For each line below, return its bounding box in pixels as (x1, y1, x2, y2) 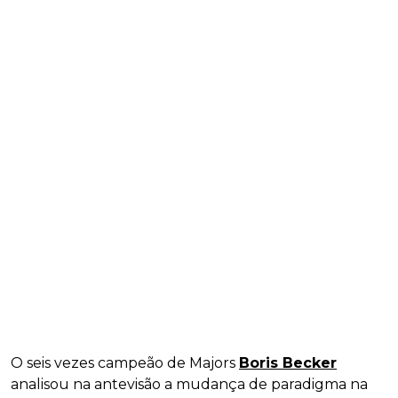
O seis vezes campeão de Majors (11, 354, 239, 371)
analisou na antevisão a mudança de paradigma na (11, 375, 368, 393)
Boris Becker (239, 354, 337, 371)
